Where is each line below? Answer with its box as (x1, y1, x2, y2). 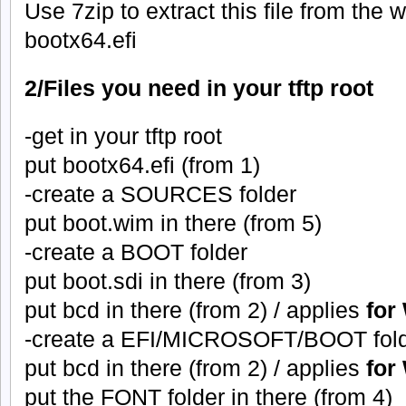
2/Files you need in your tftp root (24, 74, 373, 101)
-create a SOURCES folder (24, 180, 296, 207)
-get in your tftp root (24, 122, 222, 149)
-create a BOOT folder (24, 238, 247, 265)
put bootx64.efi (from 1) (24, 151, 260, 178)
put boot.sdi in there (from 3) (24, 267, 311, 294)
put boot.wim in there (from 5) (24, 209, 322, 236)
